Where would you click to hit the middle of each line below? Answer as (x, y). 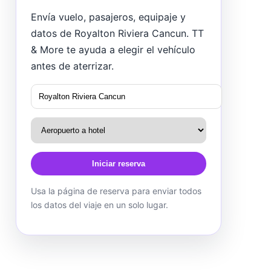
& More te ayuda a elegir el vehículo (113, 49)
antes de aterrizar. (72, 66)
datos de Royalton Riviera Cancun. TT (117, 33)
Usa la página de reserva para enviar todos (116, 191)
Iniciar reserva (119, 163)
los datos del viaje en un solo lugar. (100, 204)
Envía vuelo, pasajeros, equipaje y (108, 17)
